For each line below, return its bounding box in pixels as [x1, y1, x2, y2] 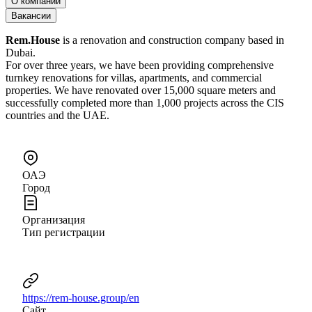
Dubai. [6, 46, 36, 58]
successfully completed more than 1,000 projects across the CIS [6, 96, 284, 109]
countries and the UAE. [6, 109, 109, 121]
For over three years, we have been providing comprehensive [6, 58, 274, 71]
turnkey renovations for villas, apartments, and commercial [6, 71, 262, 84]
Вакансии [11, 10, 51, 21]
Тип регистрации [22, 226, 105, 238]
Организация [22, 213, 85, 226]
